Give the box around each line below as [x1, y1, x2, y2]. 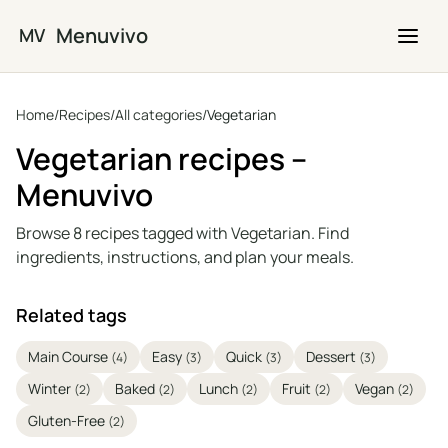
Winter [28, 379, 74, 398]
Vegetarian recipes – [16, 138, 307, 179]
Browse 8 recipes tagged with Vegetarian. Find [16, 222, 349, 244]
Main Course [28, 347, 111, 366]
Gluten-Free [28, 411, 108, 430]
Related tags [16, 303, 127, 327]
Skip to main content [15, 8, 166, 30]
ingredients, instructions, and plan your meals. [16, 246, 354, 268]
